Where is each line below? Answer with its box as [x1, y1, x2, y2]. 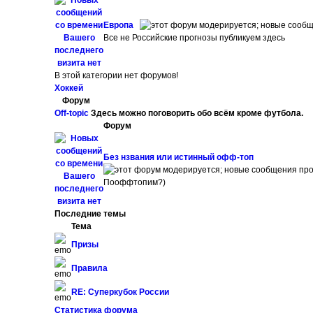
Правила [71, 263, 108, 273]
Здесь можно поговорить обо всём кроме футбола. [89, 108, 304, 118]
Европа [103, 20, 136, 30]
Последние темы [54, 209, 126, 219]
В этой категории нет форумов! [54, 71, 179, 80]
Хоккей [54, 83, 84, 93]
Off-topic [54, 108, 89, 118]
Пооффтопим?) [103, 177, 166, 187]
